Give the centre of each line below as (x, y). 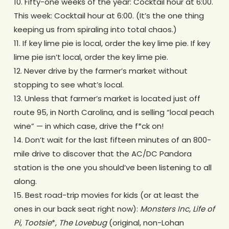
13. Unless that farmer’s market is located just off (107, 98)
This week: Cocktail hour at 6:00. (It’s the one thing (109, 15)
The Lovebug (83, 222)
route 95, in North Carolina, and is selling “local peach (114, 112)
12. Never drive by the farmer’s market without (100, 71)
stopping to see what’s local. (68, 84)
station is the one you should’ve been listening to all (112, 167)
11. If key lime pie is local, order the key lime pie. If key (112, 43)
